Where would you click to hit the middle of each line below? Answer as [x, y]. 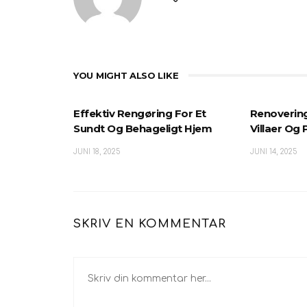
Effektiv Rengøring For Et [140, 113]
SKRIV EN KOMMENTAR [150, 223]
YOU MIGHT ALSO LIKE [126, 75]
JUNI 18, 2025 [97, 151]
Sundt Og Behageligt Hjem [143, 128]
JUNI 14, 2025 [273, 151]
